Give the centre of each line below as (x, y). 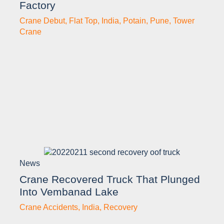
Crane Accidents (49, 207)
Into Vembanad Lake (69, 191)
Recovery (120, 207)
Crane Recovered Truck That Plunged (110, 179)
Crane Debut (42, 20)
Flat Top (83, 20)
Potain (134, 20)
